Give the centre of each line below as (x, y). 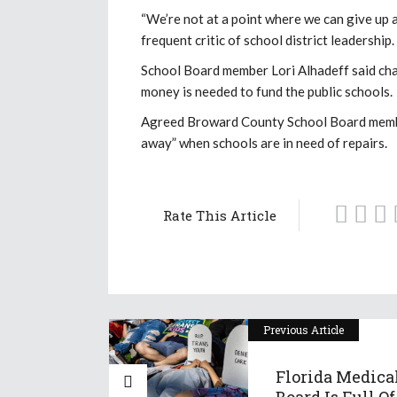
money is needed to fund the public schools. (267, 91)
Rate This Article (220, 215)
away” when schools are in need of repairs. (264, 142)
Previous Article (304, 329)
